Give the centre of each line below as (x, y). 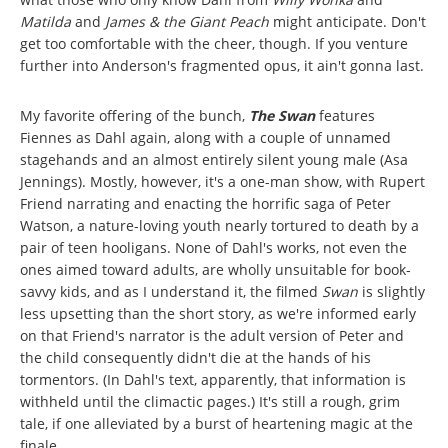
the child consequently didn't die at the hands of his (195, 357)
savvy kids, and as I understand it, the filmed (171, 291)
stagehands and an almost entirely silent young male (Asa (214, 159)
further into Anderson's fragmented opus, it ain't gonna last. (222, 65)
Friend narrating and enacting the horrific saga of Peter (205, 203)
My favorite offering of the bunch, (134, 115)
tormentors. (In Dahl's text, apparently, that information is (213, 379)
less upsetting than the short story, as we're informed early (218, 313)
